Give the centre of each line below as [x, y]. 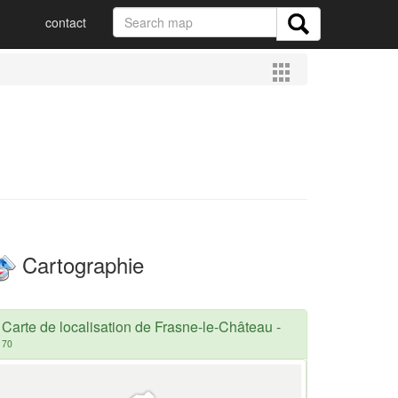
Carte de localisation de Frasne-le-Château [137, 326]
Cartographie [80, 264]
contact [66, 22]
